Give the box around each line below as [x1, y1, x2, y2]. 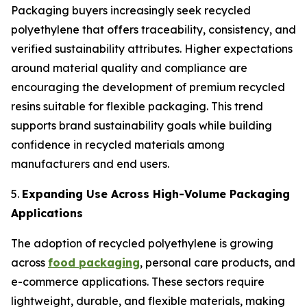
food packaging [48, 255, 140, 269]
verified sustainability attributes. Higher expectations [11, 41, 293, 56]
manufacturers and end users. [11, 156, 169, 171]
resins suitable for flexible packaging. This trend [11, 99, 263, 113]
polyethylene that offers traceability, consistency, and [11, 22, 296, 36]
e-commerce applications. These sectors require [11, 274, 265, 288]
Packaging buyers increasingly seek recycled [11, 3, 251, 17]
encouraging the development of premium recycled [11, 79, 285, 94]
